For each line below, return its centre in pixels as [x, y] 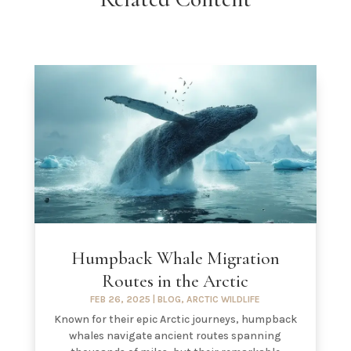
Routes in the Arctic [175, 282]
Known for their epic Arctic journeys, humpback [175, 320]
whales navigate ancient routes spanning [175, 336]
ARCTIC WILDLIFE [224, 300]
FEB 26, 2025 [121, 300]
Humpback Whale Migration [175, 259]
